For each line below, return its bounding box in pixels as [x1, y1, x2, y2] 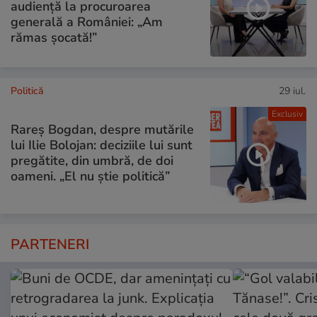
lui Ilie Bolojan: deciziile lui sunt [11, 136, 192, 154]
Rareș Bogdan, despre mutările [11, 120, 194, 138]
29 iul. [279, 84, 306, 98]
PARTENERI [11, 235, 89, 255]
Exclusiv [271, 108, 303, 120]
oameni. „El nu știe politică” [11, 167, 170, 185]
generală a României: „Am [11, 13, 163, 30]
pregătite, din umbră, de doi [11, 151, 173, 169]
